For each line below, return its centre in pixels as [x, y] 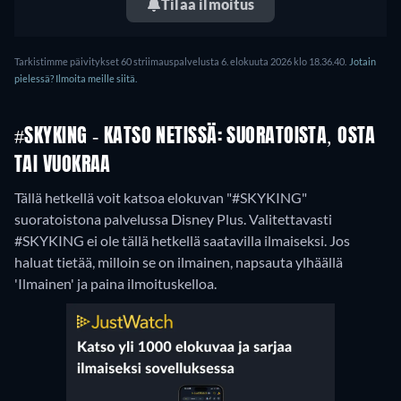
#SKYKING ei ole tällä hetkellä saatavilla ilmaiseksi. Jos [182, 240]
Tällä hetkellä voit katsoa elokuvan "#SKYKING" [161, 197]
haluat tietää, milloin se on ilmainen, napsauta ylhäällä [179, 262]
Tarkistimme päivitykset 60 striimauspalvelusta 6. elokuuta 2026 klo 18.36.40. [180, 61]
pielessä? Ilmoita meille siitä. [76, 78]
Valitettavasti [290, 219]
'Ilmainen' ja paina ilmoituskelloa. [115, 283]
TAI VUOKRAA [63, 166]
